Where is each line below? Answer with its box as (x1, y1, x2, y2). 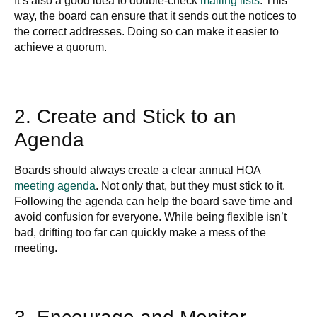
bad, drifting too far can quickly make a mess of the (14, 226, 266, 238)
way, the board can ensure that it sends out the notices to (14, 10, 296, 22)
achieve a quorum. (14, 41, 107, 53)
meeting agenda (14, 180, 96, 192)
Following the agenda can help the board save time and (14, 195, 292, 207)
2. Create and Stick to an (14, 105, 236, 127)
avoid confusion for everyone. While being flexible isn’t (14, 211, 287, 223)
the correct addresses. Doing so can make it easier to (14, 25, 279, 38)
